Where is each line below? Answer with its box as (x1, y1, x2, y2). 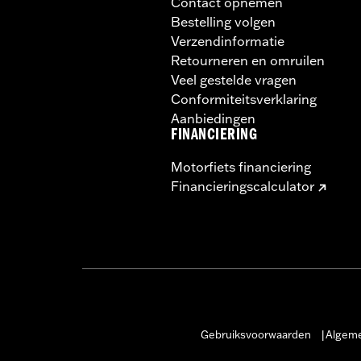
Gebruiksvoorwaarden (200, 327, 311, 341)
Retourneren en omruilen (171, 52, 325, 68)
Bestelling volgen (171, 13, 276, 30)
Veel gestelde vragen (171, 71, 297, 88)
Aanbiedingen (171, 110, 255, 127)
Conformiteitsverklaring (171, 90, 317, 107)
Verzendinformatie (171, 32, 284, 49)
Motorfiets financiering (171, 158, 311, 175)
